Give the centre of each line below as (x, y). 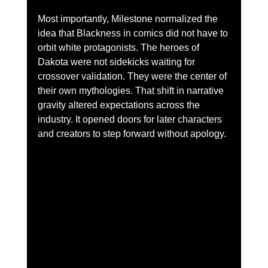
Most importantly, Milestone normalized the (129, 19)
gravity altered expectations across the (120, 105)
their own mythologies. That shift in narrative (132, 90)
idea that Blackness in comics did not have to (134, 33)
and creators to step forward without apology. (132, 133)
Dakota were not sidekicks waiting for (117, 62)
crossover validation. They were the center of (133, 76)
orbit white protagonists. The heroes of (119, 47)
